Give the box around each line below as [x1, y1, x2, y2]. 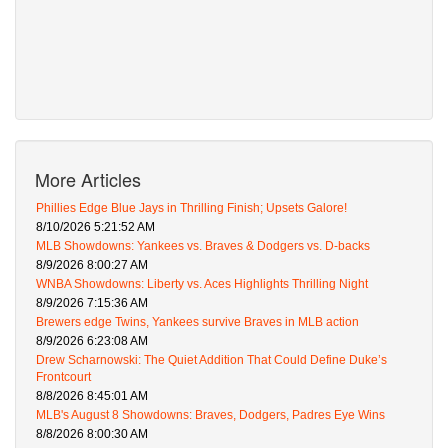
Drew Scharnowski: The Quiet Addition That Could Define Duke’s [36, 352, 387, 367]
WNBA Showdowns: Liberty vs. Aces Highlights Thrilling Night [36, 276, 368, 291]
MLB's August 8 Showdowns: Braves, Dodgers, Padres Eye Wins [36, 407, 385, 422]
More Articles [35, 165, 141, 192]
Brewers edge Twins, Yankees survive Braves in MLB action [36, 314, 359, 329]
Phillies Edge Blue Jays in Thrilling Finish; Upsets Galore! [36, 200, 347, 215]
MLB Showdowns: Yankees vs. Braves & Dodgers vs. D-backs [36, 238, 370, 253]
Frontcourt [36, 369, 91, 384]
